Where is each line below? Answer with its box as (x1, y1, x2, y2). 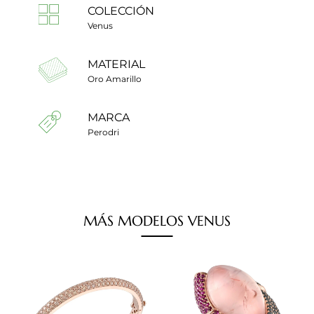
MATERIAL (88, 57, 145, 71)
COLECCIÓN (88, 4, 154, 18)
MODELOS (118, 212, 184, 230)
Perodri (88, 126, 119, 137)
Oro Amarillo (88, 73, 142, 84)
